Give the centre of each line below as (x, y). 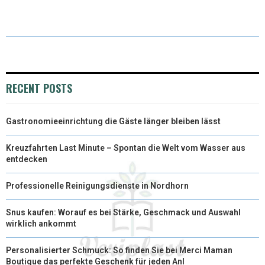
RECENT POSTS (39, 88)
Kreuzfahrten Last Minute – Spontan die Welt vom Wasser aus (126, 148)
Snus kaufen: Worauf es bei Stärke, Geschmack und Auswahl (123, 212)
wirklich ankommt (41, 223)
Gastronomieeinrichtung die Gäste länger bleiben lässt (113, 121)
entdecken (27, 159)
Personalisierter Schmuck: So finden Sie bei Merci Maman (119, 250)
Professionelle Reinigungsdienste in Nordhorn (97, 185)
